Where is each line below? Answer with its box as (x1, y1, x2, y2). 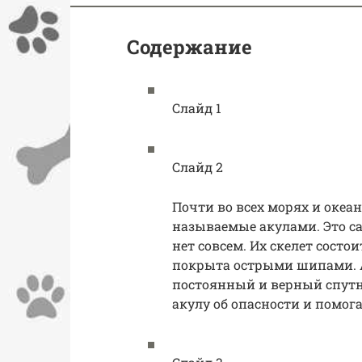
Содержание (127, 33, 252, 60)
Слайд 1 (172, 99, 221, 117)
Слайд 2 (172, 158, 223, 176)
